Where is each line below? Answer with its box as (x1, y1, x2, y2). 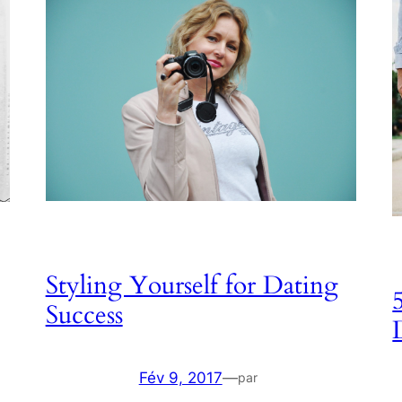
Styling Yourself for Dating (45, 268, 338, 303)
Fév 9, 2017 (138, 369, 223, 388)
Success (45, 298, 123, 333)
